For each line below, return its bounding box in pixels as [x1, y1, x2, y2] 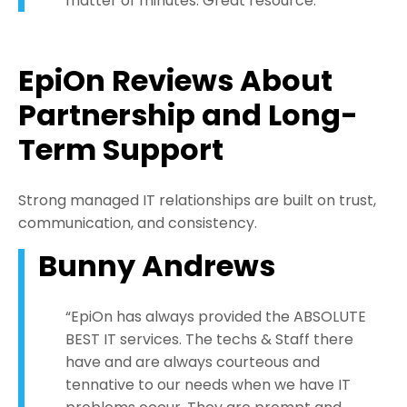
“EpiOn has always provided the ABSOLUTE [65, 306, 366, 328]
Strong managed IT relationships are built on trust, [18, 190, 376, 212]
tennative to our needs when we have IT [65, 374, 351, 396]
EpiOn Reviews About [18, 60, 333, 102]
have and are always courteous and [65, 352, 320, 373]
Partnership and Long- [18, 94, 358, 136]
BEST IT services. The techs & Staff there [65, 329, 353, 351]
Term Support [18, 129, 223, 171]
